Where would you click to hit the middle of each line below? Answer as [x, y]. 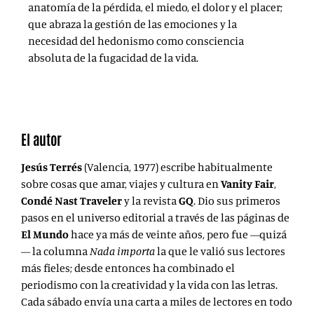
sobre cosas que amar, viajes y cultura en [121, 184]
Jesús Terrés [52, 167]
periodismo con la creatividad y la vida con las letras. [149, 285]
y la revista [150, 201]
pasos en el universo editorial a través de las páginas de [155, 218]
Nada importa [123, 251]
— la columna [55, 251]
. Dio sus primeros [237, 201]
